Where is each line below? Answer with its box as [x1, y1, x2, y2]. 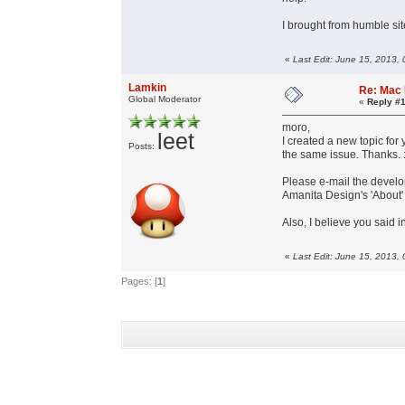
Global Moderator [128, 94, 202, 105]
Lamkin [128, 81, 167, 95]
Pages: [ [121, 276, 158, 287]
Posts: [128, 141, 158, 152]
